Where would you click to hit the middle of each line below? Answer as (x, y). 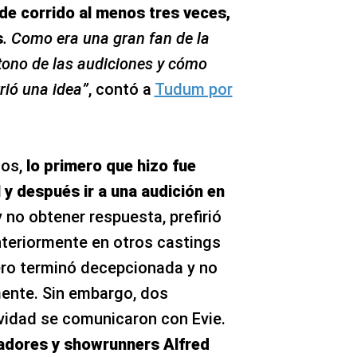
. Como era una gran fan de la (106, 38)
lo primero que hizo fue (111, 165)
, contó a (121, 89)
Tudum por (193, 89)
